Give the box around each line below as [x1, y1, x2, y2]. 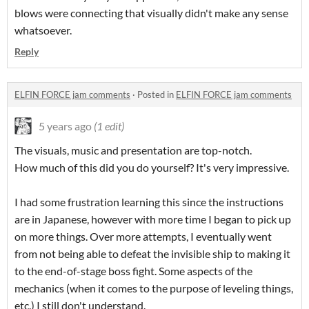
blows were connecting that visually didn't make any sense [14, 6, 288, 20]
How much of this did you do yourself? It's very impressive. [14, 161, 289, 175]
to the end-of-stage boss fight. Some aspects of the [14, 264, 252, 278]
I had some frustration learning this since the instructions [14, 195, 283, 209]
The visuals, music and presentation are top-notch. [14, 143, 252, 157]
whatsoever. [14, 23, 72, 37]
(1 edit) [94, 119, 124, 133]
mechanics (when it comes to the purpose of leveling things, [14, 281, 293, 295]
